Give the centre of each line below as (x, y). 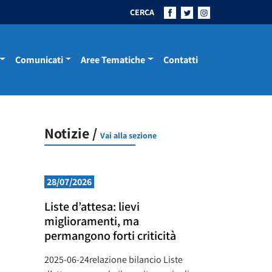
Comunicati (39, 59)
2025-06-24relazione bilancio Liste (114, 260)
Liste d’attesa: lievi (92, 206)
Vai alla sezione (128, 135)
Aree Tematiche (113, 59)
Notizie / (72, 133)
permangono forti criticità (110, 236)
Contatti (181, 59)
